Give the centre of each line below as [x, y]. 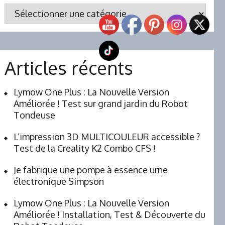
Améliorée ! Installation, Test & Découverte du [109, 214]
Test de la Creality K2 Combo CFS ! [84, 148]
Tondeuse [34, 115]
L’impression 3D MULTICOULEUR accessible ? [106, 136]
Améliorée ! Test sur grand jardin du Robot [100, 103]
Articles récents [69, 67]
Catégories [27, 9]
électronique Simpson [59, 181]
